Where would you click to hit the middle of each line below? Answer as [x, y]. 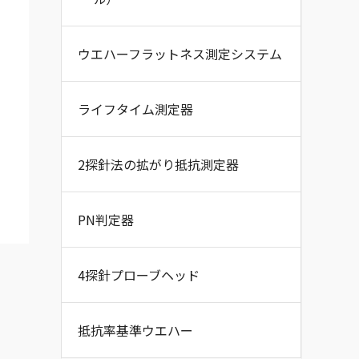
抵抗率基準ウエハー [135, 330]
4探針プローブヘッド [139, 275]
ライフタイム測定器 [135, 109]
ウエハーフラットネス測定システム [180, 54]
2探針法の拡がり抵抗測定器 [158, 164]
